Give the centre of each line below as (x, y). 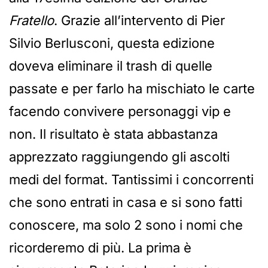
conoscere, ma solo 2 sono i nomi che (126, 225)
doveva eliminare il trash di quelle (111, 66)
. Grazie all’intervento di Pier (139, 20)
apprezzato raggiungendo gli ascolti (119, 156)
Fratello (31, 20)
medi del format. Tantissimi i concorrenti (131, 179)
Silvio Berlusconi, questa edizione (112, 43)
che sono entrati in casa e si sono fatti (126, 202)
